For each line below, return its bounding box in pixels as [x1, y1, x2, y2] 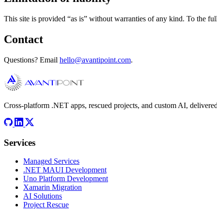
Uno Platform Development [23, 174, 108, 183]
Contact [4, 32, 43, 46]
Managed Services [23, 157, 79, 166]
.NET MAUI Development [23, 166, 107, 174]
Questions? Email [4, 55, 60, 64]
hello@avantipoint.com [60, 55, 131, 64]
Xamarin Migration [23, 183, 82, 192]
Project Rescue [23, 201, 69, 209]
